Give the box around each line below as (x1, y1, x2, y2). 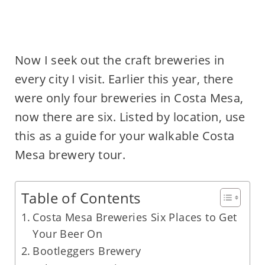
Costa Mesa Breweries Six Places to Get (33, 210, 237, 224)
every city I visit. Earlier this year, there (14, 71, 234, 87)
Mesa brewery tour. (14, 147, 126, 163)
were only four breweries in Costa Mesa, (14, 90, 244, 106)
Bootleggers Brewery (33, 244, 141, 258)
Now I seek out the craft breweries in (14, 52, 225, 68)
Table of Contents (21, 188, 141, 208)
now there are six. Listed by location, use (14, 109, 245, 125)
